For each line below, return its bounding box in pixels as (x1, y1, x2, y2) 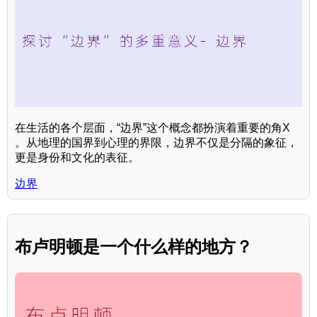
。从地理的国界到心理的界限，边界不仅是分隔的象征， (15, 137, 298, 149)
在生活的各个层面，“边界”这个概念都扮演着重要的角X (15, 122, 290, 134)
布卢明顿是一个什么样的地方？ (15, 237, 253, 257)
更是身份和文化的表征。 (15, 151, 139, 164)
